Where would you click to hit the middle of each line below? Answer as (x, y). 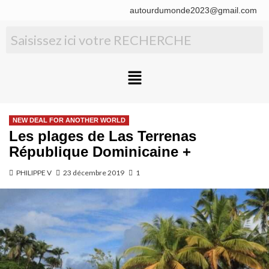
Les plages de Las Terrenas (103, 136)
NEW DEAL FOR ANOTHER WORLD (69, 120)
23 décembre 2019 (94, 173)
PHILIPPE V (34, 173)
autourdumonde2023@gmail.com (193, 10)
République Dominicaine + (100, 152)
